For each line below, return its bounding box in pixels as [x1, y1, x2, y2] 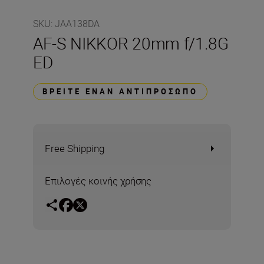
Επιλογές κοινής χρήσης [45, 174, 151, 187]
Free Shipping [45, 141, 104, 155]
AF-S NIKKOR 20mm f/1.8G [33, 32, 229, 54]
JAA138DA [55, 17, 100, 30]
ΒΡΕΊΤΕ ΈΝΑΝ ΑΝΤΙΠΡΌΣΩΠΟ [42, 86, 198, 97]
